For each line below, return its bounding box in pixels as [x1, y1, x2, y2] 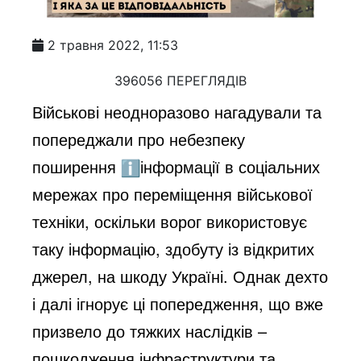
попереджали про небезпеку [32, 127, 246, 151]
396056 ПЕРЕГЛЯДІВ [114, 72, 247, 89]
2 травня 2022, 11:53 [48, 36, 179, 53]
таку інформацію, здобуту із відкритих [32, 236, 315, 260]
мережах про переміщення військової [32, 181, 313, 205]
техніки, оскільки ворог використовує [32, 209, 308, 233]
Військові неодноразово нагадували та [32, 99, 322, 123]
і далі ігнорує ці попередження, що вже [32, 291, 324, 315]
